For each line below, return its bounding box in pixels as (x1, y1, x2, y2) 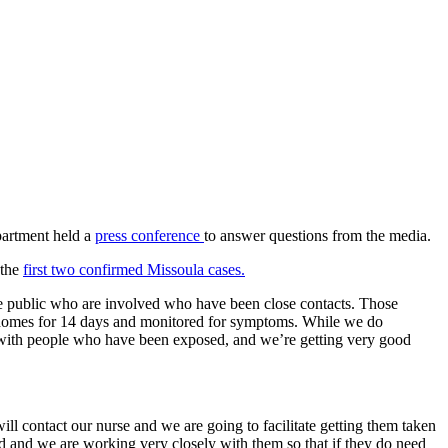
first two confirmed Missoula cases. (23, 261, 245, 279)
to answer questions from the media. (204, 227, 431, 245)
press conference (95, 227, 204, 245)
